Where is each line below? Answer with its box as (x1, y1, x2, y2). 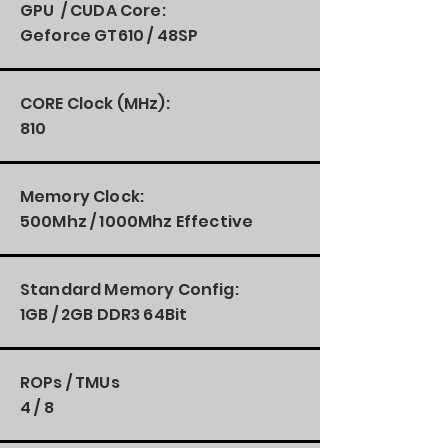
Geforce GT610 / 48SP (20, 24, 199, 47)
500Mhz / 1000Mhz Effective (20, 210, 257, 233)
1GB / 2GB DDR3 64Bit (20, 303, 188, 326)
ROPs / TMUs (20, 371, 120, 394)
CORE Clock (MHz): (20, 92, 173, 115)
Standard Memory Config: (20, 278, 239, 301)
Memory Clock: (20, 185, 148, 208)
